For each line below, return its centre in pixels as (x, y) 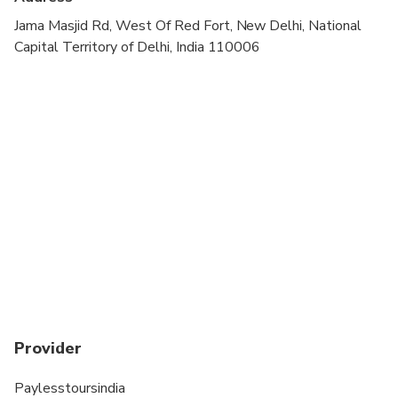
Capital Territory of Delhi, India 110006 (138, 48)
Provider (48, 349)
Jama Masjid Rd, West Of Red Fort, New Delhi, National (188, 26)
